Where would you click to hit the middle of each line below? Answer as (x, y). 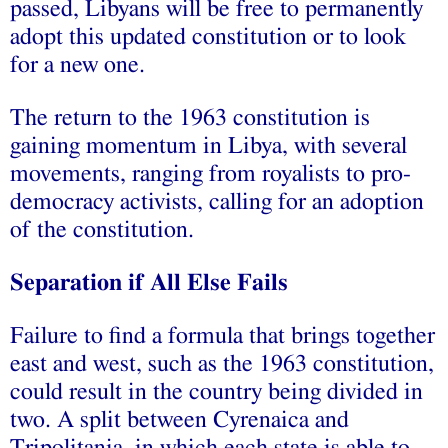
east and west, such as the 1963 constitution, (222, 363)
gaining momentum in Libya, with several (208, 145)
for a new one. (77, 64)
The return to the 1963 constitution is (190, 117)
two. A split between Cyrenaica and (179, 419)
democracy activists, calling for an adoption (217, 201)
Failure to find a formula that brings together (222, 335)
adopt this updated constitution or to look (208, 36)
